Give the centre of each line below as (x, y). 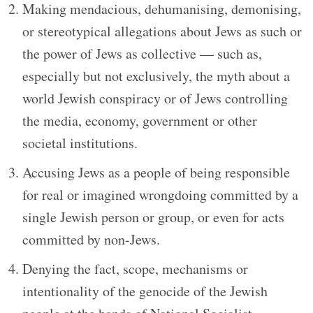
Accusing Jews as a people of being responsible (156, 172)
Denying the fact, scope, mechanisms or (135, 268)
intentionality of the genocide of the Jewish (145, 291)
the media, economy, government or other (140, 120)
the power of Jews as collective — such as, (142, 53)
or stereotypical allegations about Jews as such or (162, 31)
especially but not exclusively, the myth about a (156, 75)
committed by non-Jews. (91, 239)
